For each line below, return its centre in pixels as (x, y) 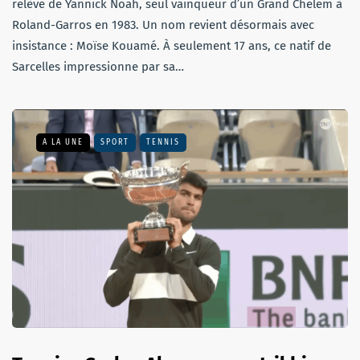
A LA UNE (63, 143)
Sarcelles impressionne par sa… (98, 67)
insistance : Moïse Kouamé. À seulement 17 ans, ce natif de (172, 46)
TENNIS (163, 143)
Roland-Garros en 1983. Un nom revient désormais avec (163, 25)
